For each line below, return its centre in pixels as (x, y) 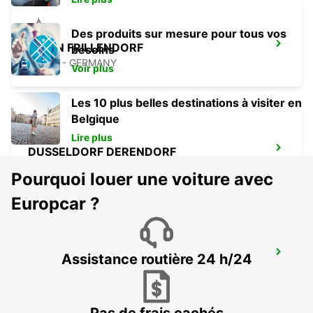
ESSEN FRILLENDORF (86, 48)
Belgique (95, 119)
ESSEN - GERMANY (72, 63)
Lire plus (92, 138)
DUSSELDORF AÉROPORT (99, 256)
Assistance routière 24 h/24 (156, 260)
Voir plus (93, 68)
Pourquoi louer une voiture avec (142, 180)
